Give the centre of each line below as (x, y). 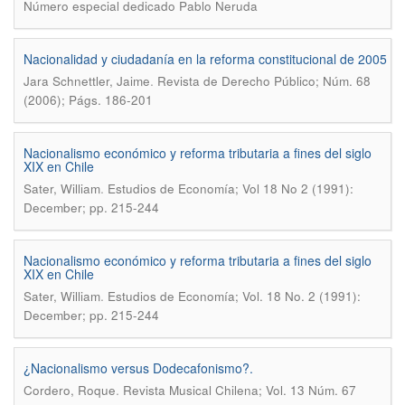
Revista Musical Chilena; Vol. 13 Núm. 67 (240, 390)
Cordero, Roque (70, 390)
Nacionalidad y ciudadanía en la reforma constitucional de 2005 (205, 59)
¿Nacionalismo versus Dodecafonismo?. (138, 368)
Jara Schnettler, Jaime (87, 81)
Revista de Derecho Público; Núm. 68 (264, 81)
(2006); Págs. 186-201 (88, 100)
